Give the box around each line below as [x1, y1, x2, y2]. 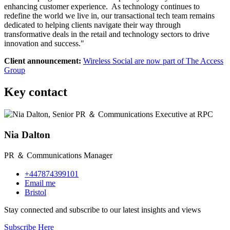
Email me [25, 179, 55, 188]
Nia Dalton [4, 129, 50, 141]
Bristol [25, 188, 46, 197]
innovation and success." [4, 39, 84, 48]
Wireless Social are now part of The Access [83, 56, 223, 65]
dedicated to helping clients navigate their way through [4, 20, 181, 29]
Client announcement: [4, 56, 81, 65]
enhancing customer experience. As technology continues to [4, 2, 200, 11]
